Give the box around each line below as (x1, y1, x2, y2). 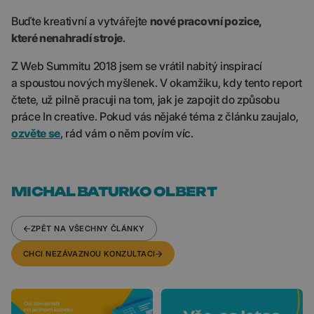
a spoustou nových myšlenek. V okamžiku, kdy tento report (11, 76, 303, 90)
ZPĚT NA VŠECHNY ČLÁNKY (31, 224, 145, 233)
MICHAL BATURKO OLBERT (11, 184, 219, 199)
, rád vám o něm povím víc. (60, 126, 193, 140)
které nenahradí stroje (11, 31, 123, 45)
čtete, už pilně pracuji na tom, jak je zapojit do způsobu (11, 93, 280, 107)
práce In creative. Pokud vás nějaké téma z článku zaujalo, (11, 109, 299, 123)
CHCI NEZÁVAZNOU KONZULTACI (23, 249, 156, 259)
